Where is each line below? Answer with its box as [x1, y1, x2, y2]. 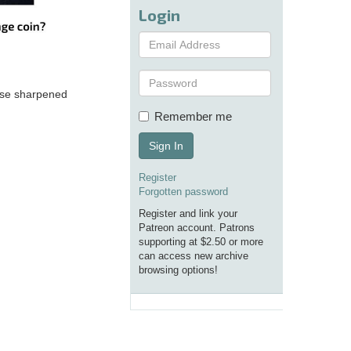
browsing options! [139, 264, 218, 277]
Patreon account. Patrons [139, 222, 255, 234]
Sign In [149, 139, 183, 153]
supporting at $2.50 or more [139, 236, 263, 248]
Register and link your [139, 208, 237, 220]
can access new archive [139, 250, 248, 262]
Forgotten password [139, 186, 228, 198]
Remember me [154, 110, 232, 124]
